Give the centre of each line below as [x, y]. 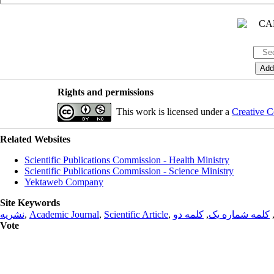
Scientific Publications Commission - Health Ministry [127, 160]
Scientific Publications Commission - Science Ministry [129, 171]
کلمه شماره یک [239, 214]
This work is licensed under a [174, 111]
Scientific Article [136, 214]
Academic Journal [64, 214]
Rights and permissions [105, 92]
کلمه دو [188, 214]
